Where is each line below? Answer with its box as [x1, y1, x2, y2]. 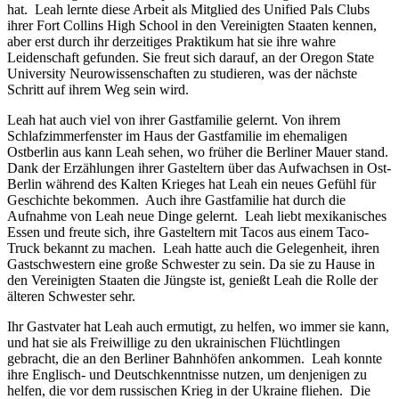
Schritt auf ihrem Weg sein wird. [7, 81, 189, 97]
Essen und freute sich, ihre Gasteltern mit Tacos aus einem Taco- [7, 224, 369, 240]
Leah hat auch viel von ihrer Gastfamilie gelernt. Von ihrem [7, 111, 340, 127]
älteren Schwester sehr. [7, 288, 135, 304]
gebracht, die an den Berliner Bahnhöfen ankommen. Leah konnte [7, 350, 382, 366]
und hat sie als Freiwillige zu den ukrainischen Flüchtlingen [7, 334, 340, 350]
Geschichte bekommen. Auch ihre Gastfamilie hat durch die [7, 191, 346, 208]
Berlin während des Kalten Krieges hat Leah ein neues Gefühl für [7, 175, 376, 191]
